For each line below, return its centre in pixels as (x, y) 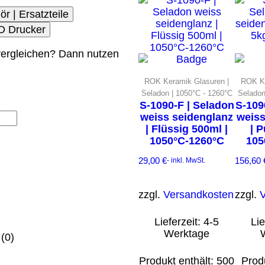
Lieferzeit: (179, 222)
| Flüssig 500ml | (187, 129)
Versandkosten (198, 194)
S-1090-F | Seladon (187, 105)
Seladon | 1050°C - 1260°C (187, 93)
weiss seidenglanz (187, 117)
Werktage (187, 233)
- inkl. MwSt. (186, 161)
